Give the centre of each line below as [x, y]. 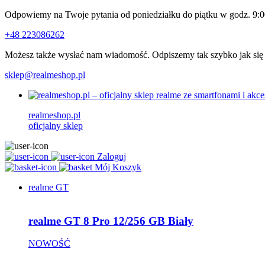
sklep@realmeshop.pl [45, 75]
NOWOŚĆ [49, 244]
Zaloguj [112, 156]
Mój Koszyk [118, 167]
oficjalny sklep [56, 126]
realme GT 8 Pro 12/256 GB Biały [111, 221]
